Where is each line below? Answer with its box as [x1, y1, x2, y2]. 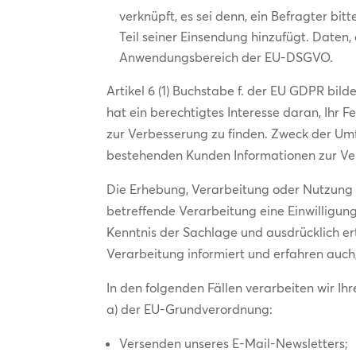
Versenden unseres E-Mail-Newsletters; [119, 335, 349, 351]
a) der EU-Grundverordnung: [106, 300, 273, 317]
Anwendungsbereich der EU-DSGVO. [119, 48, 334, 65]
